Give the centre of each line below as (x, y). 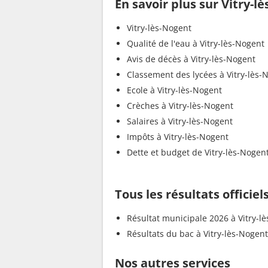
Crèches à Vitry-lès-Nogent (180, 106)
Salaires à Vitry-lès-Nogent (180, 121)
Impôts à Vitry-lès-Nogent (178, 137)
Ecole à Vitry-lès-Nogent (174, 90)
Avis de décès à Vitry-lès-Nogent (191, 59)
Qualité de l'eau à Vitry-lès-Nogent (196, 44)
